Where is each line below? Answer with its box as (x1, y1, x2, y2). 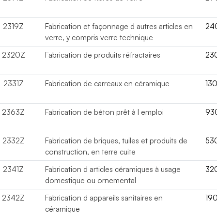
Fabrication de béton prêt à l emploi (45, 107, 164, 117)
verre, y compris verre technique (45, 32, 154, 42)
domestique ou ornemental (45, 175, 137, 185)
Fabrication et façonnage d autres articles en (45, 21, 193, 31)
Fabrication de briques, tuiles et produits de (45, 136, 188, 145)
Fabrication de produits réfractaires (45, 50, 161, 60)
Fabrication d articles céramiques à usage (45, 164, 181, 174)
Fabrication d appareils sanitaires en (45, 193, 163, 202)
